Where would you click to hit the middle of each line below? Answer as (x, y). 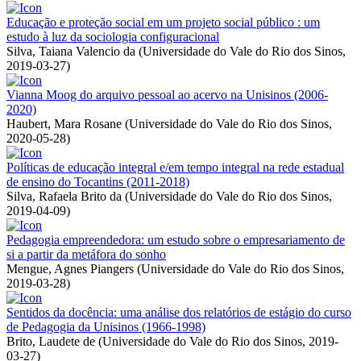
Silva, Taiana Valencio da (71, 51)
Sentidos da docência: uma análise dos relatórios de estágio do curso (179, 312)
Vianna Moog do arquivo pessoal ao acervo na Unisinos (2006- (167, 94)
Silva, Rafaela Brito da (64, 196)
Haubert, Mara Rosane (64, 123)
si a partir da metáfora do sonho (86, 254)
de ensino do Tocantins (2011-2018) (98, 181)
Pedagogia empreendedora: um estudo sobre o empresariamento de (176, 239)
